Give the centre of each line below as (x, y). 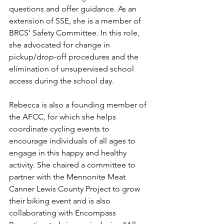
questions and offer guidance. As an (74, 8)
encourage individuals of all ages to (73, 140)
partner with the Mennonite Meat (68, 176)
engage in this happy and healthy (69, 152)
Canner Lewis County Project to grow (75, 188)
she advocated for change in (60, 44)
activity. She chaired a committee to (73, 164)
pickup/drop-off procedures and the (75, 56)
